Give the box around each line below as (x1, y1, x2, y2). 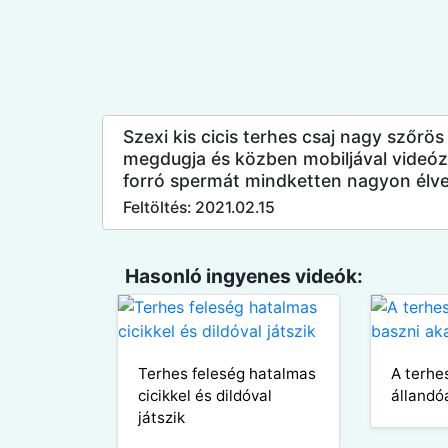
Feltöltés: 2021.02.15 (123, 197, 275, 217)
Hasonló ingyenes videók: (124, 263, 363, 288)
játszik (138, 407, 185, 427)
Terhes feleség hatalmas (138, 363, 316, 383)
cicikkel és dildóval (138, 385, 272, 405)
